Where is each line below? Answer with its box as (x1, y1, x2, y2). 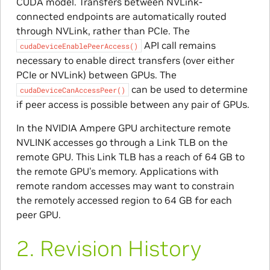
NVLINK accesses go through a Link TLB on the (16, 136, 228, 149)
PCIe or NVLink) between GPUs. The (16, 69, 177, 81)
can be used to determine (128, 83, 248, 96)
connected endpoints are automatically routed (16, 10, 227, 23)
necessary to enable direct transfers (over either (16, 54, 234, 67)
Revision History (39, 235, 201, 263)
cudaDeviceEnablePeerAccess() (19, 41, 138, 51)
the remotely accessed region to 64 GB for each (16, 194, 232, 207)
